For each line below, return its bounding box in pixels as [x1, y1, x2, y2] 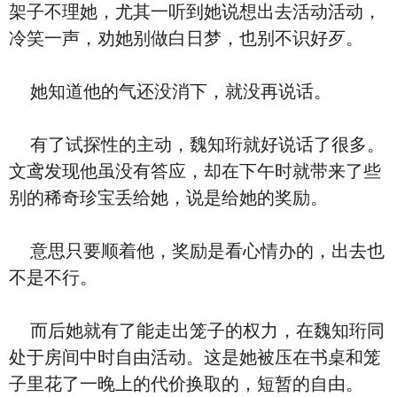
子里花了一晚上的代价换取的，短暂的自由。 [9, 374, 363, 393]
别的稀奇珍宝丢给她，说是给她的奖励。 [9, 188, 328, 207]
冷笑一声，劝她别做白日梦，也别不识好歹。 [9, 28, 363, 48]
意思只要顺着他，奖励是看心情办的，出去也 [9, 241, 385, 261]
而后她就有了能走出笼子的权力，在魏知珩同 [9, 321, 385, 340]
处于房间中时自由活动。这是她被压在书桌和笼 [9, 347, 381, 367]
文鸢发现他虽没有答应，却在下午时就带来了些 [9, 161, 381, 181]
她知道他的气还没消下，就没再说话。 [9, 82, 331, 101]
